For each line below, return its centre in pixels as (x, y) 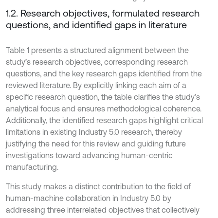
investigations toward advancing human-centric (89, 155)
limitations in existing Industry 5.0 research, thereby (94, 132)
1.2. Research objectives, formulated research (103, 13)
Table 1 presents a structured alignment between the (97, 50)
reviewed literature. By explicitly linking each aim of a (96, 85)
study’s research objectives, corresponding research (97, 62)
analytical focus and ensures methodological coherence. (104, 108)
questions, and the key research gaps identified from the (104, 73)
